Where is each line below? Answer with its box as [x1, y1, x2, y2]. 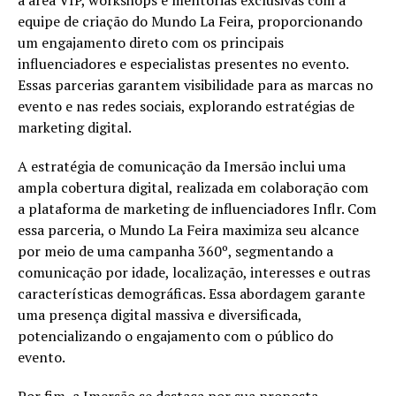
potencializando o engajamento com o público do [18, 325, 333, 346]
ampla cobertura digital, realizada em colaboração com [18, 177, 369, 197]
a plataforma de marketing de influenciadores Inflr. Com [18, 198, 377, 218]
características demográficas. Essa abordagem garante [18, 283, 365, 303]
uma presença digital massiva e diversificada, [18, 304, 301, 324]
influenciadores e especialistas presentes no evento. [18, 53, 348, 73]
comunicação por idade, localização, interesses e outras [18, 262, 370, 282]
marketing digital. [18, 117, 132, 137]
